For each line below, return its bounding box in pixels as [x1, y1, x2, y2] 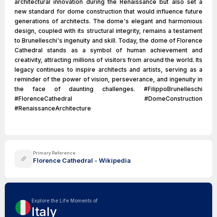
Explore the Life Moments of [31, 198, 98, 203]
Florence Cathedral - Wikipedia [33, 156, 131, 164]
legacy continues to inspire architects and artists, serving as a [15, 66, 202, 73]
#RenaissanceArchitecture [15, 105, 91, 112]
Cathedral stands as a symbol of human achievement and [15, 46, 202, 54]
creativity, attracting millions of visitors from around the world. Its [15, 56, 202, 63]
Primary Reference [33, 150, 76, 155]
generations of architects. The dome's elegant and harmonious [15, 17, 202, 25]
